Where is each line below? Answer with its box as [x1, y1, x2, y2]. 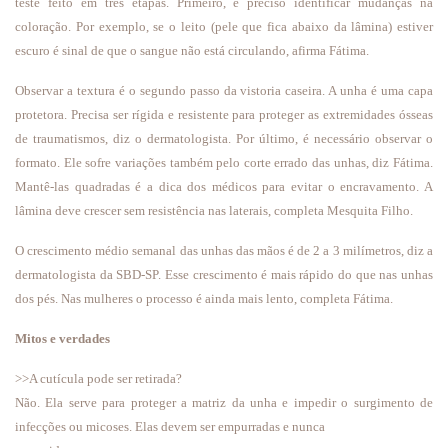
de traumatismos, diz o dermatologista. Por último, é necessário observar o [15, 131, 433, 146]
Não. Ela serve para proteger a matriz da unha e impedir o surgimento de [15, 395, 433, 410]
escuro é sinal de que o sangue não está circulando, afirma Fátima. [15, 43, 372, 58]
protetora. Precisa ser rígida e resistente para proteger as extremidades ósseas [15, 107, 433, 122]
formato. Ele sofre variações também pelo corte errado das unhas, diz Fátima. [15, 155, 433, 170]
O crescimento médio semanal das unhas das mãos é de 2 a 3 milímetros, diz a [15, 243, 433, 258]
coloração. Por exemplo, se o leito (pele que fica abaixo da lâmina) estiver [15, 19, 433, 34]
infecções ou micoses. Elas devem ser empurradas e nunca [15, 419, 325, 434]
